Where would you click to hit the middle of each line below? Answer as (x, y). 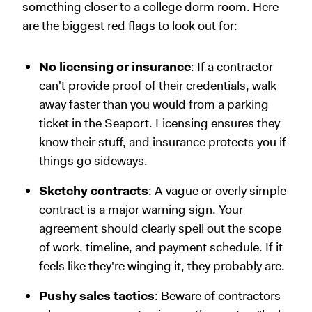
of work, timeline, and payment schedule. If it (161, 248)
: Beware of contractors (218, 296)
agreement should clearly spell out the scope (160, 229)
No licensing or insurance (115, 67)
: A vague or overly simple (217, 191)
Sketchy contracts (94, 191)
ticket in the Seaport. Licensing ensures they (159, 124)
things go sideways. (93, 161)
